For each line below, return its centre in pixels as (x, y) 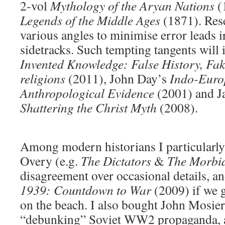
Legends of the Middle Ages (90, 20)
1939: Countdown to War (86, 190)
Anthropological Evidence (87, 93)
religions (43, 78)
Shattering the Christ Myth (88, 107)
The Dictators (115, 161)
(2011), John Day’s (118, 78)
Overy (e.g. (49, 161)
